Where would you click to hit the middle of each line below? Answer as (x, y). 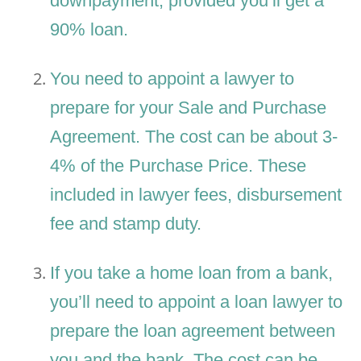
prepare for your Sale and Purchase (189, 108)
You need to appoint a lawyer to (172, 79)
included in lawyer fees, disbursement (196, 195)
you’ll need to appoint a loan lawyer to (197, 302)
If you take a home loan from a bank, (192, 273)
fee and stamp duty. (126, 224)
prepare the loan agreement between (193, 331)
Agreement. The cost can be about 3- (194, 137)
